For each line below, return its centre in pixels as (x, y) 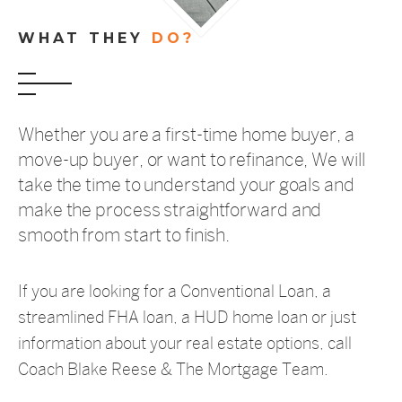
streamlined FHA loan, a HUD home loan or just (187, 318)
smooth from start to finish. (124, 235)
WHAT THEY (81, 39)
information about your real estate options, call (185, 344)
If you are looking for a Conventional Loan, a (175, 292)
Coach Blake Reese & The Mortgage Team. (173, 370)
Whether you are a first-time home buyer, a (186, 135)
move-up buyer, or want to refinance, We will (192, 160)
